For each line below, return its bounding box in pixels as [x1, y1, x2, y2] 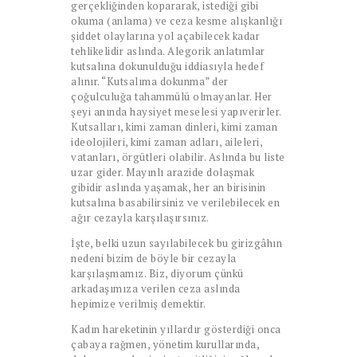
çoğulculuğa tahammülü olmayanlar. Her [71, 88, 273, 104]
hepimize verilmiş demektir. [71, 296, 206, 311]
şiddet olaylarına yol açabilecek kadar [71, 28, 260, 43]
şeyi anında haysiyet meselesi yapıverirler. [71, 104, 281, 119]
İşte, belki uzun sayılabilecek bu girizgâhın [71, 235, 282, 250]
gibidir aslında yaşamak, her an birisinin [71, 179, 266, 194]
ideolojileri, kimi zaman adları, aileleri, [71, 134, 262, 149]
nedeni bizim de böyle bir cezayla [71, 250, 237, 265]
